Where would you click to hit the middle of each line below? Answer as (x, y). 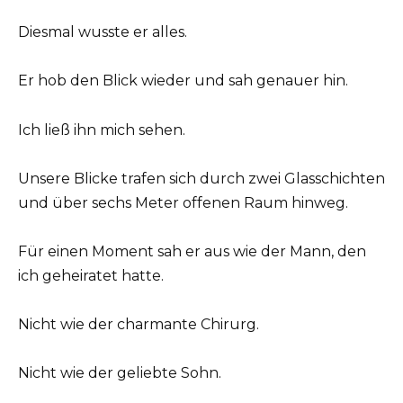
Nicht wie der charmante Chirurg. (139, 325)
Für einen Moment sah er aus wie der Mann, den (192, 251)
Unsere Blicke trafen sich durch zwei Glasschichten (201, 178)
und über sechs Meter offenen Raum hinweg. (183, 202)
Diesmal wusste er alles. (103, 32)
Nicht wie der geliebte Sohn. (120, 373)
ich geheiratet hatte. (91, 275)
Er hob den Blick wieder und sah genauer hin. (183, 81)
